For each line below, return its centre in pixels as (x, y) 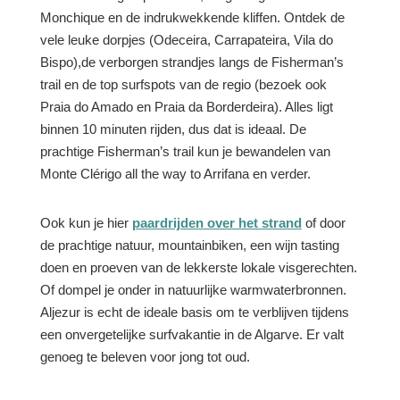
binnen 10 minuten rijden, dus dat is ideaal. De (173, 129)
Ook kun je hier (86, 223)
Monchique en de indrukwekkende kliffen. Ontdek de (192, 17)
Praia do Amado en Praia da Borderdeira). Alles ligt (186, 107)
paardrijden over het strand (217, 223)
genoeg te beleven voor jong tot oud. (145, 357)
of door (323, 223)
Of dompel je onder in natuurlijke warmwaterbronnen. (193, 290)
